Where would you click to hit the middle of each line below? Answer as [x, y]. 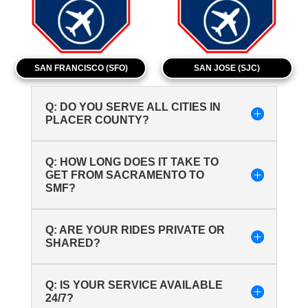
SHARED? [73, 243]
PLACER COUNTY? [97, 120]
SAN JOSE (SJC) [227, 68]
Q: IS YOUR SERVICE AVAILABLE [134, 285]
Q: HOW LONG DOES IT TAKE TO [132, 162]
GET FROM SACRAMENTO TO [124, 175]
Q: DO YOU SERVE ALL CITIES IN [133, 107]
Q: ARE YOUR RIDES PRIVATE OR [135, 230]
